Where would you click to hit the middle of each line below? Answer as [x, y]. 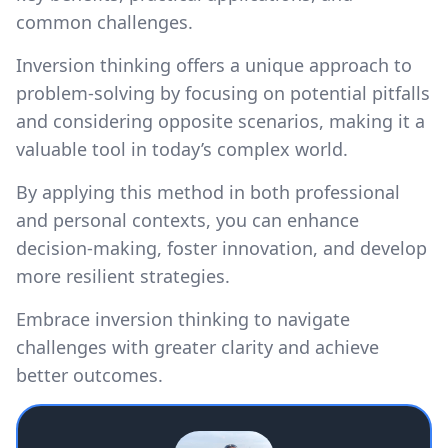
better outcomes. [89, 374]
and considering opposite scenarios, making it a [220, 120]
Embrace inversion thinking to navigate [183, 318]
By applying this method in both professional [208, 191]
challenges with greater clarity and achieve [197, 346]
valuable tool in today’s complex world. [182, 148]
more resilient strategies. [123, 275]
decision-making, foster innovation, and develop [221, 247]
